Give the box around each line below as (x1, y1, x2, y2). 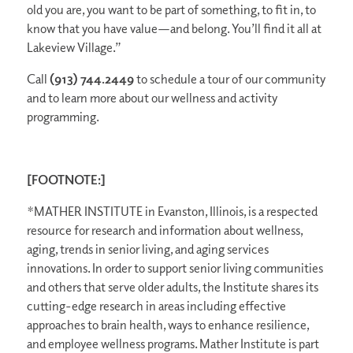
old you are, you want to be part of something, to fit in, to (26, 2, 316, 18)
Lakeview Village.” (26, 39, 121, 56)
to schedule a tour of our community (133, 71, 325, 87)
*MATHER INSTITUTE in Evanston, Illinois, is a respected (26, 203, 318, 220)
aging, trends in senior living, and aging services (26, 241, 269, 258)
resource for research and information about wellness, (26, 222, 303, 239)
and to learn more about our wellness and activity (26, 90, 277, 106)
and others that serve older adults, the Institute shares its (26, 279, 318, 295)
